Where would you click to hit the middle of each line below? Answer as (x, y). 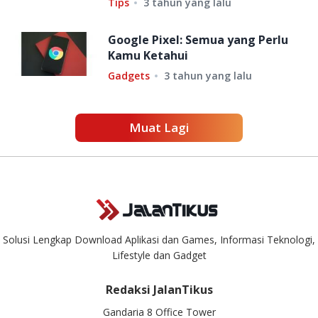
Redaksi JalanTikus (159, 290)
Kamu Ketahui (148, 56)
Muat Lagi (159, 128)
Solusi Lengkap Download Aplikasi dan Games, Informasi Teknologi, (159, 240)
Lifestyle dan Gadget (159, 256)
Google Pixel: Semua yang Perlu (198, 40)
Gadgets (129, 76)
